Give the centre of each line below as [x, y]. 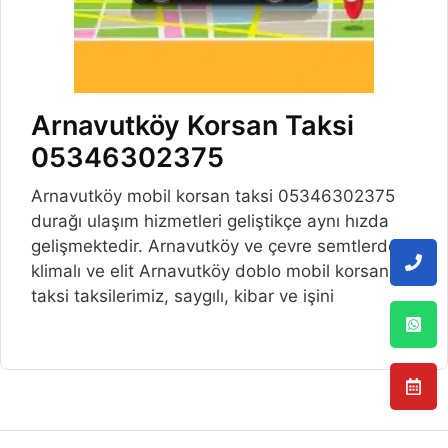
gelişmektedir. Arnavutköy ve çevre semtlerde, [217, 246]
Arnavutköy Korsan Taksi [192, 126]
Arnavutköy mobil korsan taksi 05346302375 [213, 196]
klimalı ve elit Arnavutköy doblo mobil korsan [210, 271]
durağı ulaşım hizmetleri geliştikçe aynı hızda [210, 221]
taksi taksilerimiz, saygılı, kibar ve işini [182, 296]
